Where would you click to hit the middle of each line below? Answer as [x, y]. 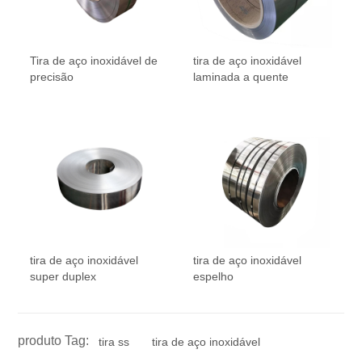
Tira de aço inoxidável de [94, 61]
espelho [213, 277]
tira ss [114, 342]
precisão [52, 77]
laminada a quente [241, 77]
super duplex [63, 277]
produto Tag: [54, 341]
